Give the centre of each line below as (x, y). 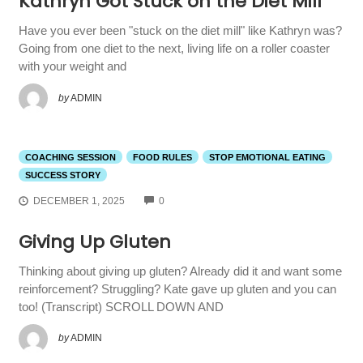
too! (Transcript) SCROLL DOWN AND (121, 306)
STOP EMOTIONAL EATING (267, 158)
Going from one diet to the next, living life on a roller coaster (174, 48)
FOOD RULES (162, 158)
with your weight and (72, 66)
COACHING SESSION (70, 158)
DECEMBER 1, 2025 (79, 201)
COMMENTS (192, 199)
